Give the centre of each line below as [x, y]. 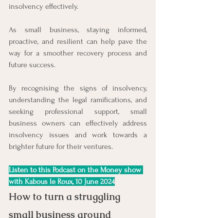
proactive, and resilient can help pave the [78, 41]
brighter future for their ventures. [61, 146]
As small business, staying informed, [78, 29]
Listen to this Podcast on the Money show [76, 170]
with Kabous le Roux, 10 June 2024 [62, 181]
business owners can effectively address [78, 123]
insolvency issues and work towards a [78, 135]
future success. [32, 64]
